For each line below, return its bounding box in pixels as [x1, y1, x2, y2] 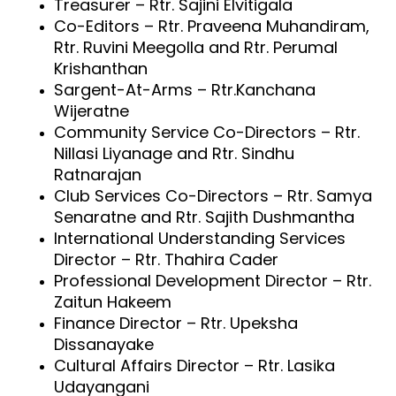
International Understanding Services [54, 226, 346, 249]
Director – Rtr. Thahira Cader [54, 247, 279, 270]
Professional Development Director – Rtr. [54, 269, 372, 292]
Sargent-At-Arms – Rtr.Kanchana [54, 78, 316, 101]
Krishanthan [54, 57, 148, 80]
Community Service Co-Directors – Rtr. [54, 120, 361, 143]
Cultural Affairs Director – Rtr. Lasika [54, 354, 336, 377]
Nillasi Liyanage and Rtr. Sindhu [54, 141, 295, 164]
